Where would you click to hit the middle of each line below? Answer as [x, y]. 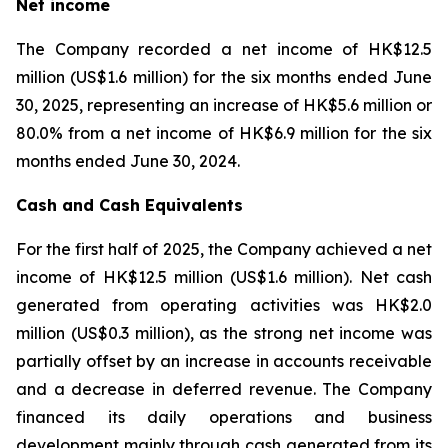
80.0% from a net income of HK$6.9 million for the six [224, 133]
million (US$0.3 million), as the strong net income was [224, 333]
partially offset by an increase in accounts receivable [224, 361]
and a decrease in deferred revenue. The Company [224, 389]
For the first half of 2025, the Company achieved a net [224, 249]
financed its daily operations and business [224, 417]
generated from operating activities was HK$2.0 [224, 305]
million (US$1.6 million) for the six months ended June [224, 77]
